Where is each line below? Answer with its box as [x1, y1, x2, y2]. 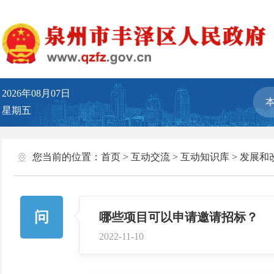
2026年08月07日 [1, 88, 80, 98]
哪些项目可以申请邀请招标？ [98, 210, 258, 224]
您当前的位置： [32, 152, 101, 162]
